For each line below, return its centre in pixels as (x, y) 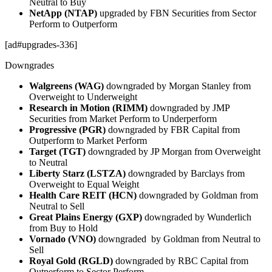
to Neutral (48, 162)
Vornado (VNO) (64, 239)
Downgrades (29, 65)
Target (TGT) (59, 151)
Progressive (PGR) (69, 129)
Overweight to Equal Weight (84, 184)
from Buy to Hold (63, 228)
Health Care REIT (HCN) (83, 195)
